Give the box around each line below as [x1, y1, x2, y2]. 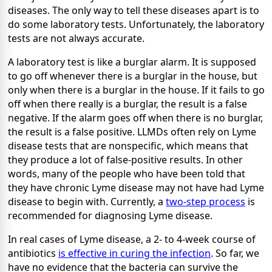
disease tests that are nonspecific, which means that [8, 139, 248, 153]
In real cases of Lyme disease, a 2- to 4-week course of [8, 233, 256, 246]
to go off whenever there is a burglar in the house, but [8, 69, 257, 83]
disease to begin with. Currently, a [8, 195, 166, 209]
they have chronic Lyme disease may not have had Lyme [8, 181, 264, 195]
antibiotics [8, 246, 58, 260]
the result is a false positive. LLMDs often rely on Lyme [8, 125, 256, 139]
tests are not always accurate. [8, 32, 144, 46]
